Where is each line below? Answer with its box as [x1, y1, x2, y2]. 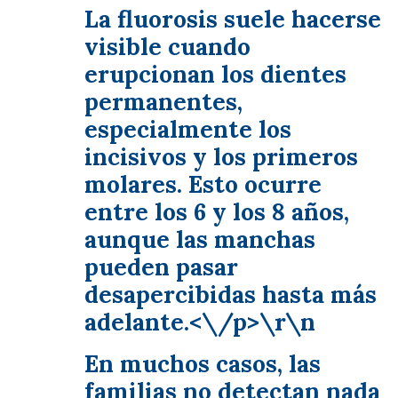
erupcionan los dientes [84, 59, 346, 90]
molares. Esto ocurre [84, 169, 322, 200]
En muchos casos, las [84, 348, 321, 379]
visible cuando [84, 31, 251, 62]
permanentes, [84, 86, 243, 117]
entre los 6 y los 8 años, [84, 196, 349, 227]
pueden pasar [84, 251, 238, 283]
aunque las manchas [84, 224, 315, 255]
